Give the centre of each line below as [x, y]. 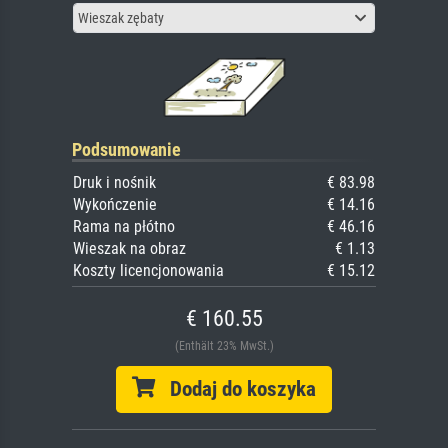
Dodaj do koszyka [235, 389]
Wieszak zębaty [121, 18]
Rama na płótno [124, 227]
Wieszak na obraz [129, 249]
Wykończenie [115, 205]
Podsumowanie [126, 150]
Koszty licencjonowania [148, 271]
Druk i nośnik [114, 183]
